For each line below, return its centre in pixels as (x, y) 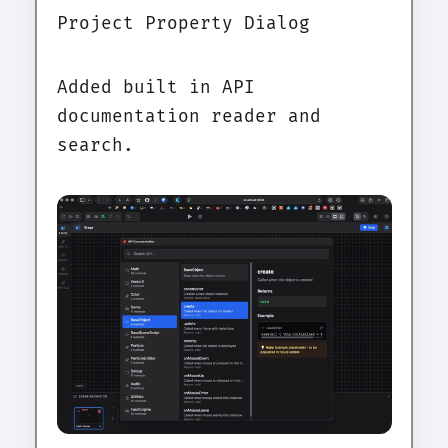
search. (95, 145)
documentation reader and (188, 116)
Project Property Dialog (183, 23)
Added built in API (155, 87)
